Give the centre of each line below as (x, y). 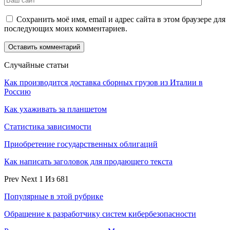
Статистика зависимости (48, 127)
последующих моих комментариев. (66, 29)
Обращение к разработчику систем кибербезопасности (100, 214)
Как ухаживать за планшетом (55, 109)
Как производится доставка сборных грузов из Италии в (103, 83)
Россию (17, 92)
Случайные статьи (36, 65)
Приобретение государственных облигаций (81, 144)
